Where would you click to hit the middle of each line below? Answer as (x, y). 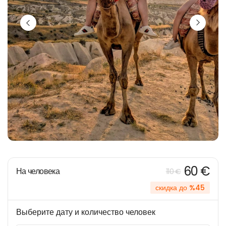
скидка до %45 (180, 188)
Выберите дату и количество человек (86, 212)
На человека (38, 171)
